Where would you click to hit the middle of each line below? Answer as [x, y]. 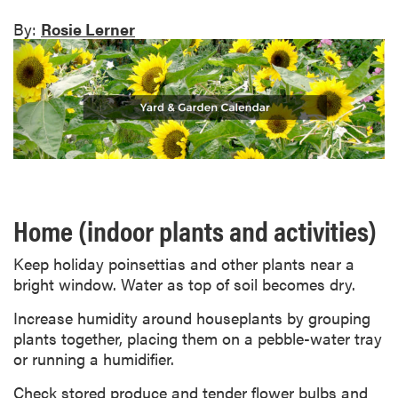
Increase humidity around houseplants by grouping [192, 317]
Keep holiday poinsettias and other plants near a [184, 263]
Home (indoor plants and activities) [195, 230]
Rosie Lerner [88, 29]
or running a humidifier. [94, 358]
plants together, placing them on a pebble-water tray [198, 338]
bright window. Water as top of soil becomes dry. [184, 283]
